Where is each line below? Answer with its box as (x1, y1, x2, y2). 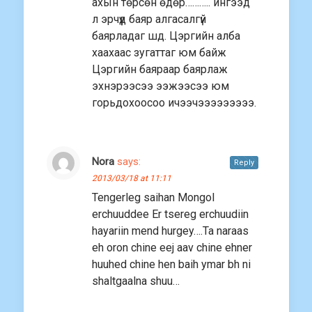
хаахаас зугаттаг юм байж (92, 46, 226, 60)
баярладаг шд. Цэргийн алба (92, 29, 240, 43)
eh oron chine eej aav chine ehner (92, 241, 252, 255)
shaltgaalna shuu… (92, 274, 182, 288)
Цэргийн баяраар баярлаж (92, 63, 228, 77)
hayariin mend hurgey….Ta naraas (92, 224, 249, 238)
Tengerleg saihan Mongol (92, 191, 214, 205)
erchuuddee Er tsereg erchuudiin (92, 208, 249, 221)
